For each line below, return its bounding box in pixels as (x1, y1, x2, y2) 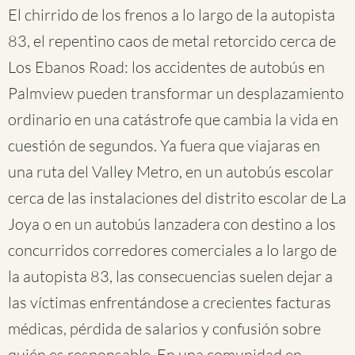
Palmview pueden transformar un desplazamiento (8, 83, 344, 103)
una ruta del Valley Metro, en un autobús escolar (8, 162, 334, 181)
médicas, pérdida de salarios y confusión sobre (8, 319, 321, 338)
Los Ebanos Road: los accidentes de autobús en (8, 57, 325, 77)
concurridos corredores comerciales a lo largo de (8, 240, 337, 260)
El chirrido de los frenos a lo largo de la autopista (8, 5, 335, 25)
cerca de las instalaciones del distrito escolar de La (8, 188, 346, 208)
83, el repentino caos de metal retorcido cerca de (8, 31, 336, 51)
